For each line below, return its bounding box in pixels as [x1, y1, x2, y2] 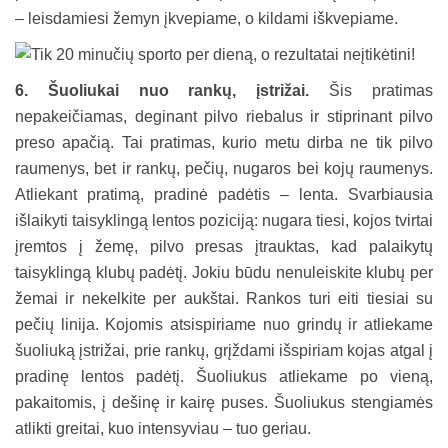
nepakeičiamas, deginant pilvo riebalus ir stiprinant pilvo [15, 107, 433, 125]
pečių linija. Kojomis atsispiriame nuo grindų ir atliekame [15, 315, 433, 333]
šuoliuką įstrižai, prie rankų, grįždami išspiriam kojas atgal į [15, 341, 433, 359]
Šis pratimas [309, 81, 434, 99]
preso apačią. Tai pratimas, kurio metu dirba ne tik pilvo [15, 133, 433, 151]
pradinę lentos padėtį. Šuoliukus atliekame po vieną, [15, 367, 433, 385]
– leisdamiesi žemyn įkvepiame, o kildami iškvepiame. [15, 9, 398, 27]
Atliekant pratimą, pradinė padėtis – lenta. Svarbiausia [15, 185, 433, 203]
